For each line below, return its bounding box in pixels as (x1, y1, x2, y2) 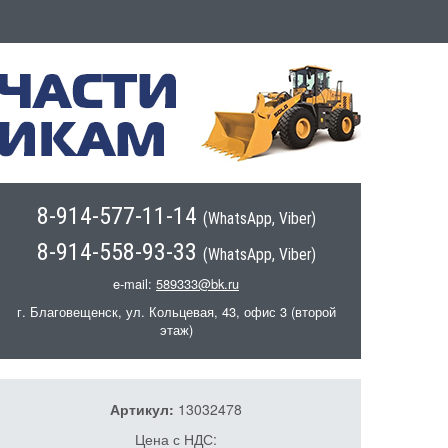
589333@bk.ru (156, 273, 239, 293)
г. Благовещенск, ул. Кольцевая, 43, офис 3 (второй (16, 301, 336, 321)
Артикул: (110, 398, 178, 419)
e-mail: (113, 273, 156, 293)
